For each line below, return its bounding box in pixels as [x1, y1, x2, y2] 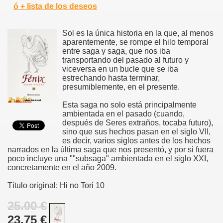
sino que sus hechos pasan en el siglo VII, [62, 127, 211, 136]
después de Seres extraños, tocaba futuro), [62, 118, 213, 127]
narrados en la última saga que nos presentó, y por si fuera [7, 145, 214, 154]
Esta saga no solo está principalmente [62, 100, 197, 109]
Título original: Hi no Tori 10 [7, 181, 105, 190]
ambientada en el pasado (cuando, [62, 109, 185, 118]
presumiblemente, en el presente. [62, 82, 180, 91]
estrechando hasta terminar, [62, 73, 160, 82]
